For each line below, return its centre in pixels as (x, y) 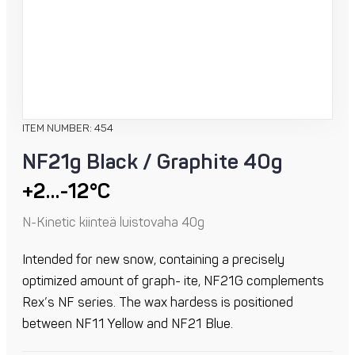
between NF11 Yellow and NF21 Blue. (128, 324)
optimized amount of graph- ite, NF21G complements (173, 282)
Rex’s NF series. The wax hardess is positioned (158, 303)
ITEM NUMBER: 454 (68, 129)
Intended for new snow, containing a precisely (153, 260)
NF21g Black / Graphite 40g (153, 163)
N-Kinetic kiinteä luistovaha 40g (113, 223)
